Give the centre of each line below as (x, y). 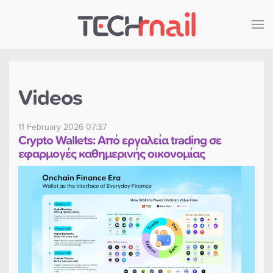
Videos (50, 97)
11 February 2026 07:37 (62, 127)
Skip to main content (71, 35)
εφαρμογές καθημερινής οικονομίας (112, 153)
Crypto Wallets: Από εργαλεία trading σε (120, 140)
